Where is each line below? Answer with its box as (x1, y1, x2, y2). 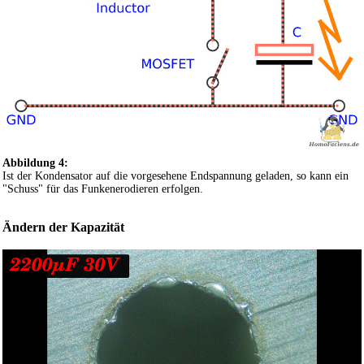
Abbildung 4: (2, 157, 68, 170)
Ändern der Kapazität (2, 219, 124, 234)
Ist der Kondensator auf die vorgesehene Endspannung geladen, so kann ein (2, 170, 349, 183)
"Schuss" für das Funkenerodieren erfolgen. (2, 183, 203, 196)
